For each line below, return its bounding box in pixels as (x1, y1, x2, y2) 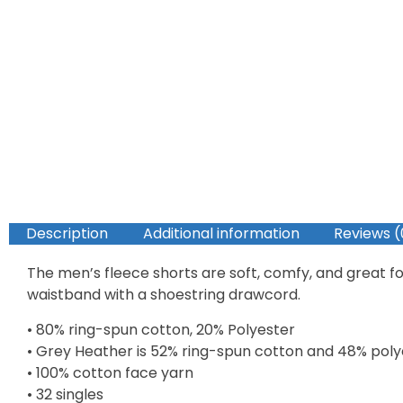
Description (26, 222, 109, 244)
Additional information (142, 222, 300, 244)
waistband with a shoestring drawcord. (27, 283, 300, 305)
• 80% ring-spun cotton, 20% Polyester (27, 318, 295, 340)
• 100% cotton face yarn (27, 362, 193, 383)
